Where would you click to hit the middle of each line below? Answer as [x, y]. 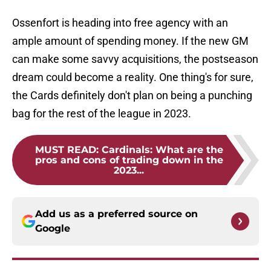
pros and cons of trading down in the [129, 160]
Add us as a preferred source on [116, 214]
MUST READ [65, 150]
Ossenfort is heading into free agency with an [120, 23]
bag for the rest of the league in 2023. [102, 114]
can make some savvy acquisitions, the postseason [135, 59]
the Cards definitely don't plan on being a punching [132, 96]
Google [53, 229]
